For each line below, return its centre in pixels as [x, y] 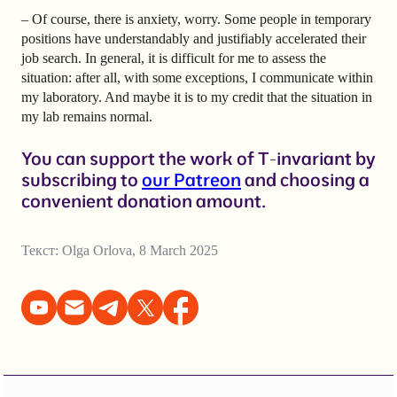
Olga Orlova [97, 250]
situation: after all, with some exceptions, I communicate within [197, 77]
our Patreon [191, 179]
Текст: [42, 250]
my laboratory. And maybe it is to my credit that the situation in [197, 97]
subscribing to [82, 179]
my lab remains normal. [87, 116]
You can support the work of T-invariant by [198, 158]
